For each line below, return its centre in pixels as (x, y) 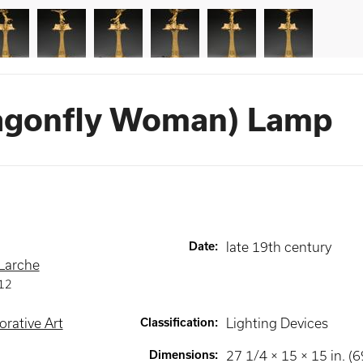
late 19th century (278, 247)
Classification (177, 322)
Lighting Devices (277, 323)
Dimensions (181, 355)
